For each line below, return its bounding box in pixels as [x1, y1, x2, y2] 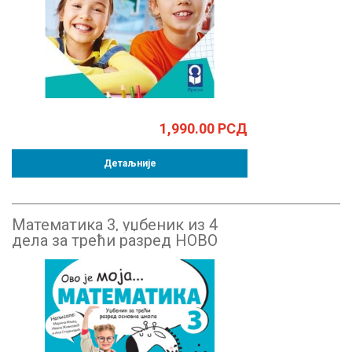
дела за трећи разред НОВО [12, 231, 218, 251]
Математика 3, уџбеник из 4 [12, 215, 218, 235]
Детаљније [103, 158, 156, 170]
